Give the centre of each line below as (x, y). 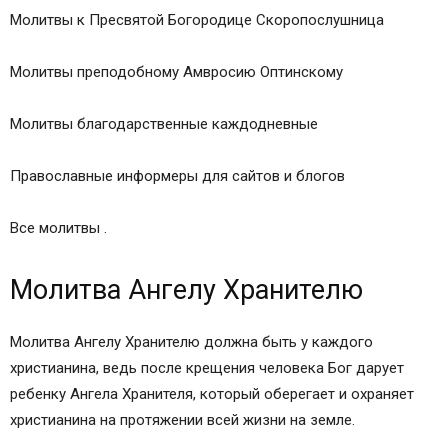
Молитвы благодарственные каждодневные (164, 124)
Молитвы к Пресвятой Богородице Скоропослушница (197, 20)
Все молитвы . (58, 228)
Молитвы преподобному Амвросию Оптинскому (176, 72)
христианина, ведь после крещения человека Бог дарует (207, 368)
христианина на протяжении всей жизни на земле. (182, 420)
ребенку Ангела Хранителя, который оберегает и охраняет (212, 394)
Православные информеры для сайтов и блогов (177, 176)
